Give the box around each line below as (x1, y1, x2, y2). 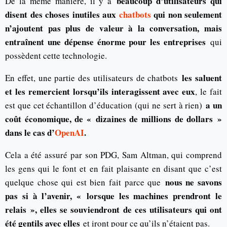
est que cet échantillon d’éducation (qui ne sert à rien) (5, 99, 206, 111)
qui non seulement (150, 8, 222, 21)
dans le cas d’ (5, 126, 55, 139)
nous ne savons (161, 175, 222, 188)
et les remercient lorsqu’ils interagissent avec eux (5, 85, 196, 98)
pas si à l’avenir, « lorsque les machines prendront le (5, 189, 222, 202)
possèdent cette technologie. (5, 49, 107, 61)
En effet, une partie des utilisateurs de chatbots (5, 71, 182, 84)
